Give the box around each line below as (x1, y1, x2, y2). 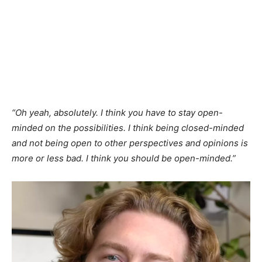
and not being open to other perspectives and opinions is (12, 137, 248, 149)
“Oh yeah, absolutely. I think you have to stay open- (12, 107, 223, 119)
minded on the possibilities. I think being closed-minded (12, 122, 244, 134)
